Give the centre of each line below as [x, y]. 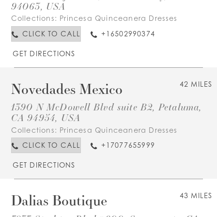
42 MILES [196, 84]
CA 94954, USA [46, 117]
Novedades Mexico [67, 89]
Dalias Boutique [59, 200]
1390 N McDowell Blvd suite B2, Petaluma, [106, 107]
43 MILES [196, 196]
